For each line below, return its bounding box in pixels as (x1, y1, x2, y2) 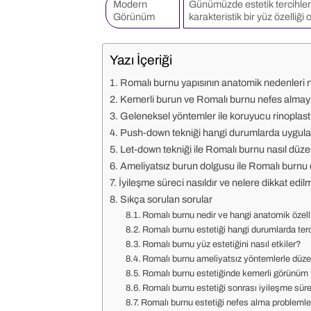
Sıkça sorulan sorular (119, 193, 212, 205)
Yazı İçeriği (110, 53, 172, 68)
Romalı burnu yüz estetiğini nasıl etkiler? (142, 239, 302, 249)
